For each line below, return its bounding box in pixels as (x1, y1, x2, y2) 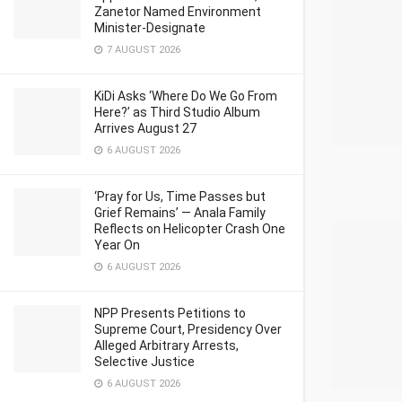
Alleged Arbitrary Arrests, (94, 338, 239, 353)
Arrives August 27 (94, 121, 197, 135)
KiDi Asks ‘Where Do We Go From (94, 89, 277, 103)
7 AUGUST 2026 (104, 44, 180, 56)
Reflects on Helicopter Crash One (94, 222, 285, 236)
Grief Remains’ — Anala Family (94, 205, 266, 220)
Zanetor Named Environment (94, 4, 261, 19)
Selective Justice (94, 354, 195, 369)
